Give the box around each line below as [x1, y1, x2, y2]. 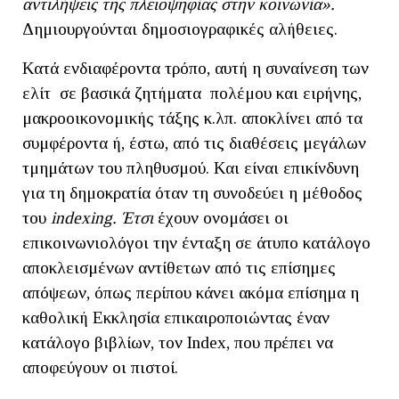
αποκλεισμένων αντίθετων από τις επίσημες [22, 257, 336, 277]
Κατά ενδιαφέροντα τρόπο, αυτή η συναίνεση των [22, 58, 369, 77]
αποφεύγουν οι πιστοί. [22, 357, 183, 377]
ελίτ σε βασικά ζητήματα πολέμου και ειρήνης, [22, 83, 362, 102]
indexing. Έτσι [51, 208, 158, 227]
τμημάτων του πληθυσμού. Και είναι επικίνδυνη [22, 158, 359, 177]
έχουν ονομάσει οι [158, 208, 289, 227]
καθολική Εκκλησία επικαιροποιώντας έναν [22, 307, 330, 327]
